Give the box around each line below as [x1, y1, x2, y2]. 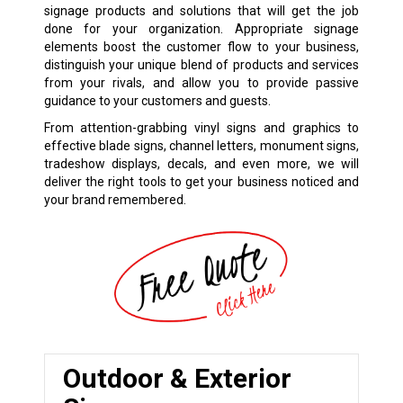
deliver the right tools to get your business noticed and [43, 175, 360, 190]
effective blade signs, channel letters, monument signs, [43, 139, 360, 154]
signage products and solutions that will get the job [43, 4, 360, 19]
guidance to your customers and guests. [43, 94, 271, 109]
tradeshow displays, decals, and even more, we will [43, 157, 360, 172]
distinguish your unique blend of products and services [43, 58, 360, 73]
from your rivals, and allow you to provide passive [43, 76, 360, 91]
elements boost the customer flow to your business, [43, 40, 360, 55]
